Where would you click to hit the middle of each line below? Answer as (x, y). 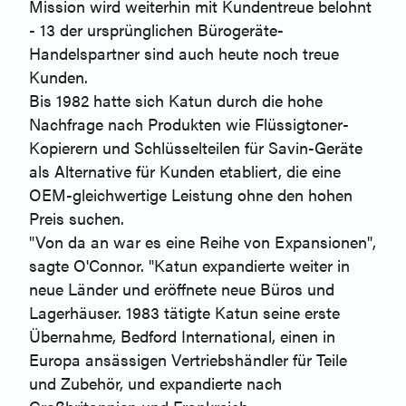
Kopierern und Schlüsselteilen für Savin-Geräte (196, 148)
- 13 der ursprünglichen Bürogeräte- (156, 30)
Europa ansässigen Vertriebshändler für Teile (188, 360)
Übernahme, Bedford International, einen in (182, 336)
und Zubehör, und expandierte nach (155, 383)
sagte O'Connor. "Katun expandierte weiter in (189, 266)
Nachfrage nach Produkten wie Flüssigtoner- (189, 124)
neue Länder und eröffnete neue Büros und (182, 289)
